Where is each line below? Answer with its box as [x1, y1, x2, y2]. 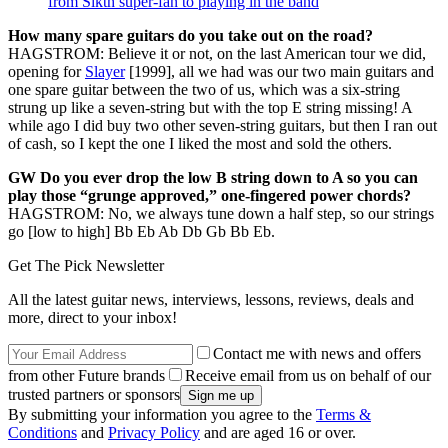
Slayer [85, 62, 125, 80]
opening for [8, 62, 85, 80]
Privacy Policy [108, 423, 200, 441]
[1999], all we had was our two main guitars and [125, 62, 434, 80]
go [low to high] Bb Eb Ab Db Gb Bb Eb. [8, 222, 275, 240]
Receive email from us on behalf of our [185, 366, 431, 384]
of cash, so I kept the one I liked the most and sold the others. [8, 134, 392, 152]
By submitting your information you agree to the [8, 405, 316, 423]
